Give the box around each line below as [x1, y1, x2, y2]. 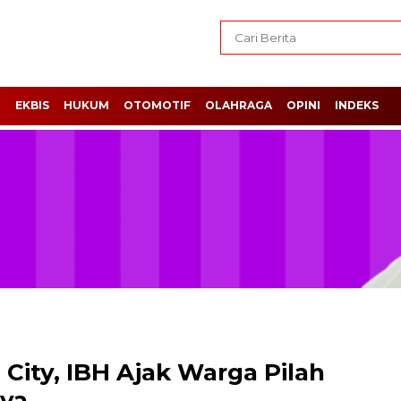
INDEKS [335, 98, 379, 112]
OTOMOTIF [124, 98, 191, 112]
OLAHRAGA [205, 98, 272, 112]
